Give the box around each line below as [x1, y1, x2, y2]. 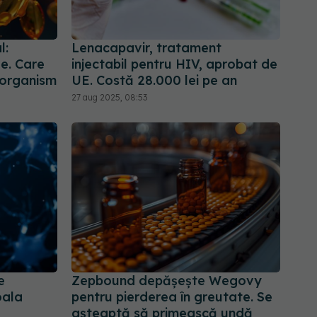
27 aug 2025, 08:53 [71, 92, 147, 103]
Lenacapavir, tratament [71, 40, 221, 57]
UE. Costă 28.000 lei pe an [71, 72, 237, 89]
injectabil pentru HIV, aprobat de [71, 56, 277, 73]
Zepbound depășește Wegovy [71, 272, 262, 289]
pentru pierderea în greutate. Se [71, 288, 272, 305]
